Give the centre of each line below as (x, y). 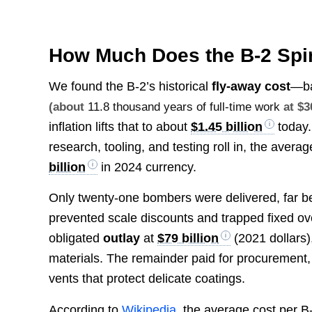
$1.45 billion (227, 127)
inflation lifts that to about (120, 127)
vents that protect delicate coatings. (147, 279)
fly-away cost (251, 87)
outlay (122, 239)
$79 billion (188, 239)
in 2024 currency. (147, 167)
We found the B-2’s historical (131, 87)
